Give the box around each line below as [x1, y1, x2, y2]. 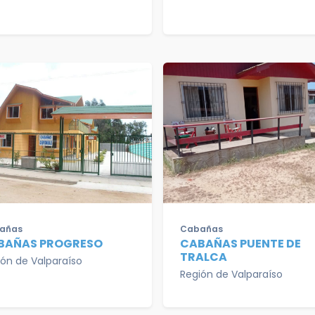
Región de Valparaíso [180, 267, 283, 281]
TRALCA [180, 249, 227, 265]
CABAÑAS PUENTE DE [180, 236, 301, 252]
